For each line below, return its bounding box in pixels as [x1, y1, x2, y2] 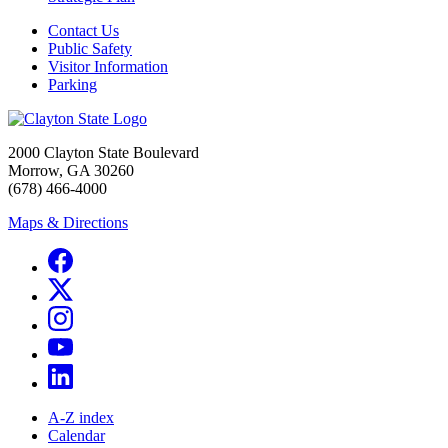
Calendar [48, 427, 105, 445]
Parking [48, 76, 97, 94]
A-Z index [48, 409, 114, 427]
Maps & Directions [8, 214, 128, 232]
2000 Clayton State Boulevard [8, 144, 199, 162]
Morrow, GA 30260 [8, 162, 134, 180]
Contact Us [48, 22, 119, 40]
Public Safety [48, 40, 132, 58]
